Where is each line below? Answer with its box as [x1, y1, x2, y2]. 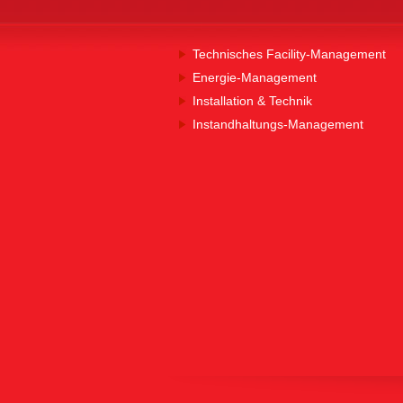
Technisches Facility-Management [193, 47, 386, 61]
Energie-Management [193, 70, 317, 85]
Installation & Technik [193, 94, 312, 108]
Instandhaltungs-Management [193, 117, 363, 131]
